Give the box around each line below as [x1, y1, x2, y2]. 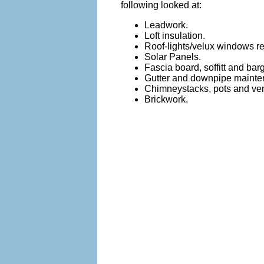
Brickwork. [144, 94, 188, 104]
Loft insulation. [144, 30, 205, 41]
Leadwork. [144, 19, 188, 30]
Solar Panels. [144, 51, 201, 62]
